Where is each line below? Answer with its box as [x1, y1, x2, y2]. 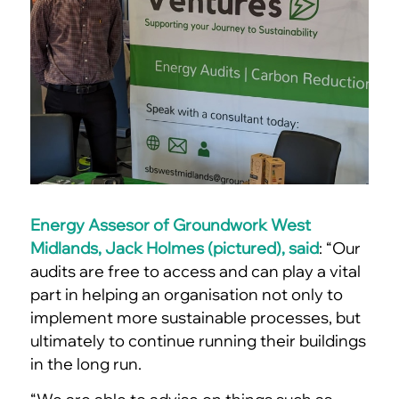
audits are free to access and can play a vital [29, 261, 361, 282]
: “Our [318, 238, 361, 259]
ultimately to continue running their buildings [29, 330, 366, 352]
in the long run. [29, 354, 142, 375]
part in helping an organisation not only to [29, 284, 343, 305]
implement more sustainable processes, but [29, 307, 361, 329]
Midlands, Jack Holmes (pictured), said [29, 238, 319, 259]
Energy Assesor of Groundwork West [29, 215, 311, 236]
